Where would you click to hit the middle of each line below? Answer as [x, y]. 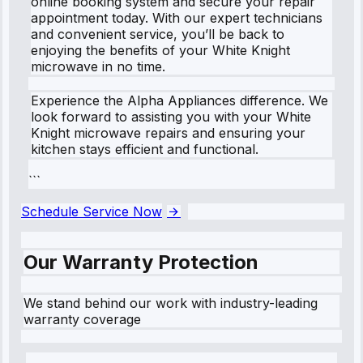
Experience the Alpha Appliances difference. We [179, 100]
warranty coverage [82, 319]
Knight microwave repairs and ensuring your [168, 132]
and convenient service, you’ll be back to [158, 34]
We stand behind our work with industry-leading [171, 303]
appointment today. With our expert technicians [177, 17]
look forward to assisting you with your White [171, 116]
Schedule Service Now [92, 211]
